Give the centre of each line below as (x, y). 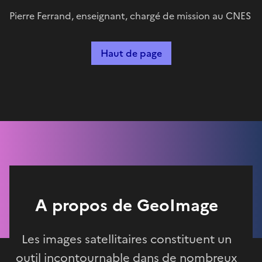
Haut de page (131, 53)
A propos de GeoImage (127, 205)
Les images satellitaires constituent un (127, 239)
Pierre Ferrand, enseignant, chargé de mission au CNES (130, 15)
